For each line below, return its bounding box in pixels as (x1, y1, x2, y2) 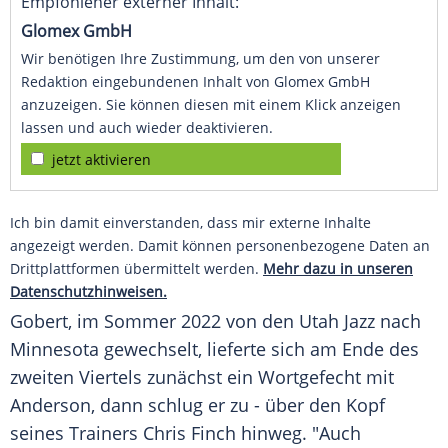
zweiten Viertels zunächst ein (10, 365, 258, 390)
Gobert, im (10, 309, 104, 334)
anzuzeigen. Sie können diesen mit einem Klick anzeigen (21, 95, 401, 115)
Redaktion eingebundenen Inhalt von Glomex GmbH (21, 72, 370, 92)
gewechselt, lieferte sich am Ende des (99, 337, 419, 362)
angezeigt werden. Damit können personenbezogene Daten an (10, 236, 430, 256)
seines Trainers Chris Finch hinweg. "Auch (10, 421, 361, 446)
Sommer (104, 309, 176, 334)
